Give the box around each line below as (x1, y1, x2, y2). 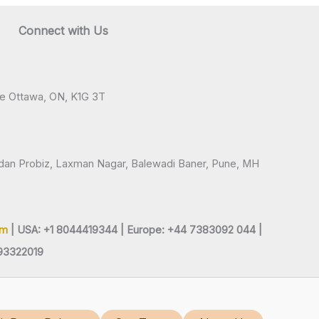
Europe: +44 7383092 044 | (127, 224, 262, 237)
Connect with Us (18, 23, 108, 38)
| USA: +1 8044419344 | (8, 224, 127, 237)
